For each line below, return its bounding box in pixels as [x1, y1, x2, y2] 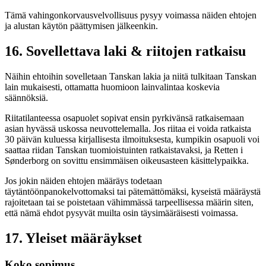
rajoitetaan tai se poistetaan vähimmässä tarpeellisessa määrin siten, [5, 197, 254, 208]
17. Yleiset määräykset [5, 230, 142, 246]
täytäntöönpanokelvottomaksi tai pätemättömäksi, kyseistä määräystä [5, 186, 261, 197]
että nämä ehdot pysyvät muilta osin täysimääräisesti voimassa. [5, 208, 238, 218]
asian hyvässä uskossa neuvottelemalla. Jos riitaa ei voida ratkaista [5, 123, 251, 134]
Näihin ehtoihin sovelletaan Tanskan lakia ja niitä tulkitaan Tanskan [5, 71, 256, 82]
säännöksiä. [5, 93, 48, 103]
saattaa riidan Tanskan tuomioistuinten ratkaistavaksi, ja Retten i [5, 145, 243, 156]
